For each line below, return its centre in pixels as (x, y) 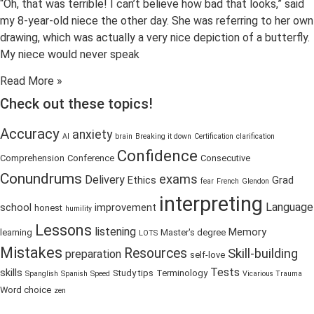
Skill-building (263, 254)
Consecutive (225, 158)
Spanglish (42, 274)
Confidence (157, 156)
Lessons (63, 231)
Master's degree (193, 233)
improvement (125, 208)
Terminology (182, 273)
